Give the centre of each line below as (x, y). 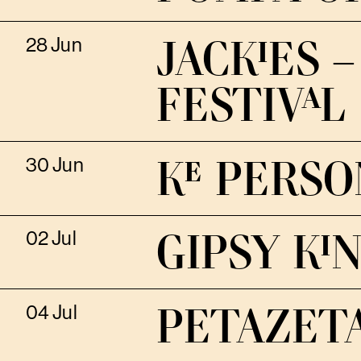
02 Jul (51, 239)
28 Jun (54, 46)
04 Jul (51, 313)
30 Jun (54, 165)
